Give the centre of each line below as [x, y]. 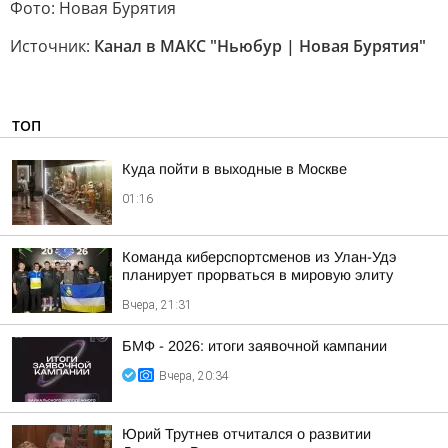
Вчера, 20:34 [194, 376]
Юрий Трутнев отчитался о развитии [246, 434]
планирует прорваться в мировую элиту [257, 275]
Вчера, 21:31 [157, 305]
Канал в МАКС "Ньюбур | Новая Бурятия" [260, 46]
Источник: [52, 46]
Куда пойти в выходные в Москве [234, 169]
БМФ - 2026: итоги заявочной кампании [254, 346]
